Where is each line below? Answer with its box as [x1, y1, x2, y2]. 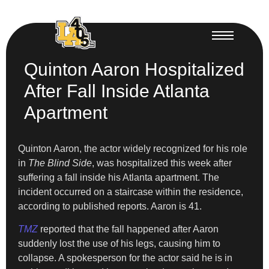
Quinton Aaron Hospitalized [24, 59, 244, 79]
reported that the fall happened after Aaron [38, 223, 219, 234]
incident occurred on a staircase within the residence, [18, 186, 243, 197]
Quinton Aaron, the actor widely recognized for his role [18, 143, 247, 154]
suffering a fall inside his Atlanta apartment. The [18, 172, 219, 183]
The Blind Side [28, 157, 92, 168]
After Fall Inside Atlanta [24, 80, 210, 101]
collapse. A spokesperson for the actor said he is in [18, 252, 232, 263]
